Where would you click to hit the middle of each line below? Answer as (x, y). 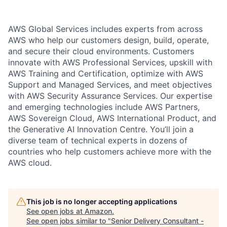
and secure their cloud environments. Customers (101, 51)
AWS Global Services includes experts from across (105, 29)
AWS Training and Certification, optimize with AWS (106, 73)
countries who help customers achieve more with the (110, 151)
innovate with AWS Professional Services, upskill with (110, 62)
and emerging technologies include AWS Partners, (104, 107)
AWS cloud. (30, 162)
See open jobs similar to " (69, 220)
